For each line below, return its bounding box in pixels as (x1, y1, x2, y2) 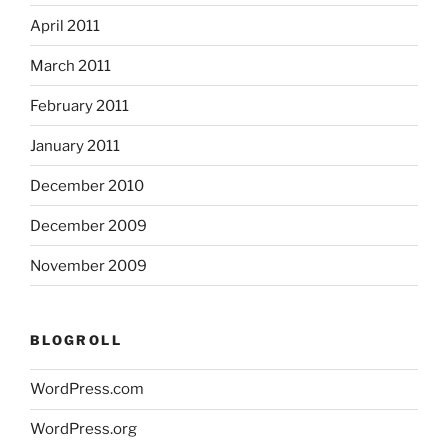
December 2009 (30, 216, 147, 235)
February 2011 (30, 96, 129, 115)
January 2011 (30, 136, 120, 155)
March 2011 (30, 56, 111, 75)
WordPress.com (30, 380, 144, 399)
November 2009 (30, 256, 147, 275)
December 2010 (30, 176, 144, 195)
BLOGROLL (30, 332, 122, 349)
